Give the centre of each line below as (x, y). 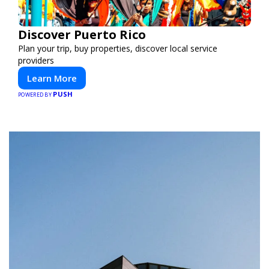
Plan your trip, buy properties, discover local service (118, 48)
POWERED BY (36, 95)
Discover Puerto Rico (82, 35)
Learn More (52, 78)
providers (36, 60)
